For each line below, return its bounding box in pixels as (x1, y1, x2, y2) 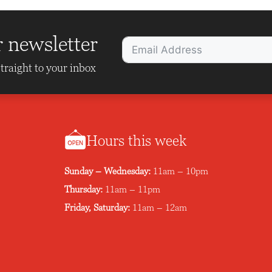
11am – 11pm (104, 184, 160, 195)
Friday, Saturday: (64, 202, 130, 213)
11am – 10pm (152, 166, 208, 177)
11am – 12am (132, 202, 187, 213)
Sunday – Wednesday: (64, 166, 151, 177)
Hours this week (86, 132, 186, 149)
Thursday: (64, 184, 103, 195)
